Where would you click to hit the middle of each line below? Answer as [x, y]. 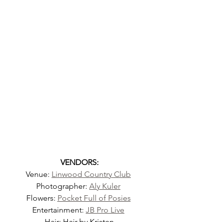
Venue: [39, 174]
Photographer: [63, 186]
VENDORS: [79, 162]
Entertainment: [59, 210]
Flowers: [42, 198]
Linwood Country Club [91, 174]
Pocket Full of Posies [94, 198]
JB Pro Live [105, 210]
